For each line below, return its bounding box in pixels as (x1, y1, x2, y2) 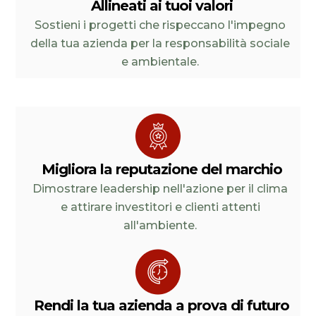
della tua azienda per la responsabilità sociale (30, 37, 291, 50)
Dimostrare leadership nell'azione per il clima (32, 182, 288, 195)
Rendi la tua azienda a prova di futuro (34, 297, 289, 314)
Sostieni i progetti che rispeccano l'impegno (35, 18, 286, 32)
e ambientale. (121, 55, 200, 68)
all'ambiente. (123, 219, 197, 232)
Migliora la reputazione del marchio (41, 161, 282, 178)
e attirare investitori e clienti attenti (60, 200, 260, 214)
